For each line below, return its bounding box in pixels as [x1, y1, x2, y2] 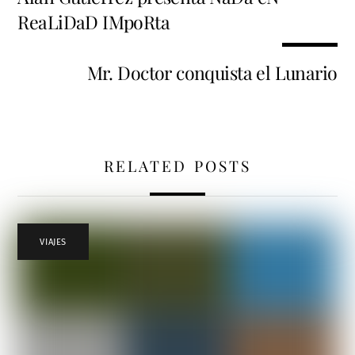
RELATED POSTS [104, 155, 251, 176]
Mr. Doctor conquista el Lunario [86, 60, 338, 86]
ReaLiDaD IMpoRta [17, 9, 170, 34]
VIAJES [40, 236, 67, 247]
